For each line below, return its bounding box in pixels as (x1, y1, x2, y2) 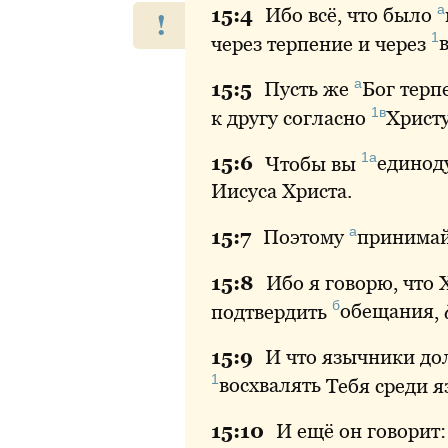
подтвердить (211, 300, 332, 323)
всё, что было (303, 3, 437, 26)
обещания (340, 300, 434, 323)
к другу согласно (211, 106, 371, 129)
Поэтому (263, 225, 344, 248)
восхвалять (219, 374, 321, 397)
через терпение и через (211, 32, 431, 55)
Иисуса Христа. (211, 180, 352, 203)
